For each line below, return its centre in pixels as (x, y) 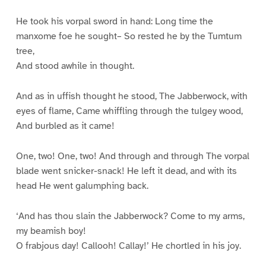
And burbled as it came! (65, 126)
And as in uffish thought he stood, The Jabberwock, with (132, 96)
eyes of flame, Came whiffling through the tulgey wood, (129, 111)
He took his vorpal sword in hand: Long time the (114, 21)
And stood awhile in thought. (75, 66)
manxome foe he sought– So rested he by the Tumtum (129, 36)
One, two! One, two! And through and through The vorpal (132, 156)
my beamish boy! (51, 231)
